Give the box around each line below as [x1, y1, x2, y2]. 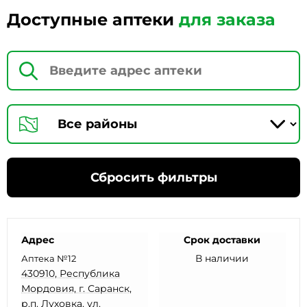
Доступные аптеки [7, 10, 179, 29]
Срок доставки [184, 234, 261, 246]
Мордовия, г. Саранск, [21, 282, 132, 295]
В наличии [195, 252, 249, 265]
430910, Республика [21, 267, 120, 280]
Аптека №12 [21, 253, 76, 264]
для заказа [179, 10, 275, 29]
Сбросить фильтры [90, 170, 217, 185]
